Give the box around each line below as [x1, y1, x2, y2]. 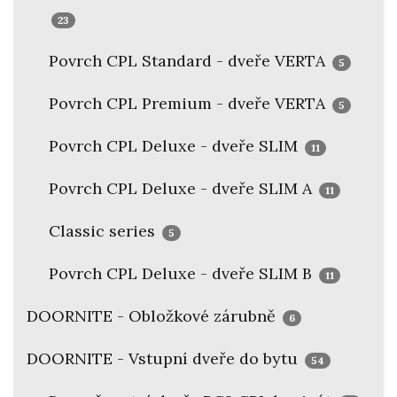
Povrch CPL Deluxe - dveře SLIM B [49, 263, 316, 284]
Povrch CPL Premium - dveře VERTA [49, 93, 330, 114]
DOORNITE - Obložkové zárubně [27, 306, 280, 327]
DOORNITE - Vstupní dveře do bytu [27, 348, 302, 370]
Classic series [49, 221, 160, 242]
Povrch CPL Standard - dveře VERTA [49, 51, 330, 72]
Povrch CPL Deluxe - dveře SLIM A [49, 178, 316, 199]
